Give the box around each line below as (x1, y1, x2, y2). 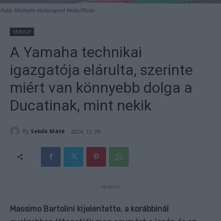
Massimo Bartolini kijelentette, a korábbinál (10, 204, 169, 214)
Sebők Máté (31, 127, 65, 135)
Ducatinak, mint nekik (10, 96, 151, 114)
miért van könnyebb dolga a (10, 78, 192, 96)
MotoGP (13, 28, 31, 35)
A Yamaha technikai (10, 43, 142, 61)
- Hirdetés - (97, 183, 124, 189)
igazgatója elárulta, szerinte (10, 61, 193, 78)
